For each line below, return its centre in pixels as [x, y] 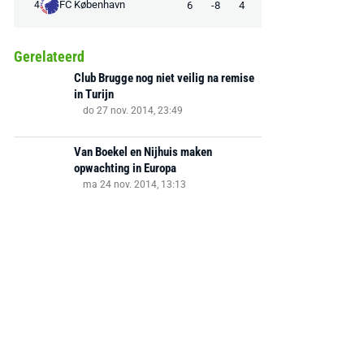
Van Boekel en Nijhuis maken [143, 152]
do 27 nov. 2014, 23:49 [132, 110]
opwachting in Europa [125, 168]
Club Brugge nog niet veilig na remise [164, 78]
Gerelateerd [49, 56]
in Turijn [93, 94]
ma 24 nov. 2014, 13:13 [134, 184]
